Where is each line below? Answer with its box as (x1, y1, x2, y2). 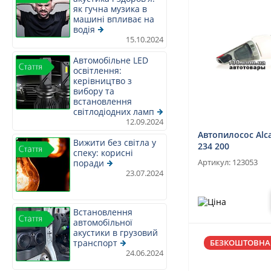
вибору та (73, 85, 114, 97)
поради (73, 157, 104, 169)
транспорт (73, 237, 117, 249)
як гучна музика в (73, 3, 147, 15)
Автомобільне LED (73, 54, 148, 66)
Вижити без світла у (73, 137, 156, 148)
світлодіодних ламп (73, 106, 154, 117)
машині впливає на (73, 13, 154, 25)
